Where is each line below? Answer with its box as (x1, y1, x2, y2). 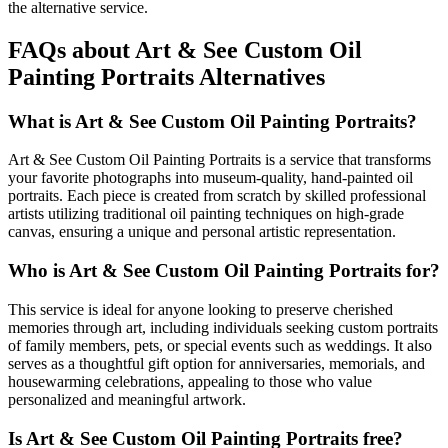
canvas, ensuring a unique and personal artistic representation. (8, 223, 396, 241)
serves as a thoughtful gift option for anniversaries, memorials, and (8, 354, 425, 372)
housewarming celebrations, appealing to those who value (8, 372, 372, 390)
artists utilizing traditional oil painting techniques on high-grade (8, 205, 404, 223)
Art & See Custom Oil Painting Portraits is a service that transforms (8, 151, 431, 169)
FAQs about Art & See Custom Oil (8, 36, 362, 63)
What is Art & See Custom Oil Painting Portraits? (8, 110, 417, 132)
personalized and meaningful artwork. (8, 390, 246, 408)
